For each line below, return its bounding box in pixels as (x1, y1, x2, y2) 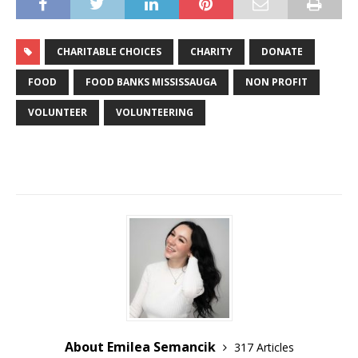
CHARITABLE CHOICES (57, 44, 161, 58)
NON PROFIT (245, 74, 308, 89)
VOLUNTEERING (116, 105, 193, 119)
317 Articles (233, 339, 294, 355)
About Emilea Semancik (64, 337, 219, 356)
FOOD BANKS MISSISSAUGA (86, 74, 217, 89)
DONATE (261, 44, 303, 58)
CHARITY (190, 44, 233, 58)
